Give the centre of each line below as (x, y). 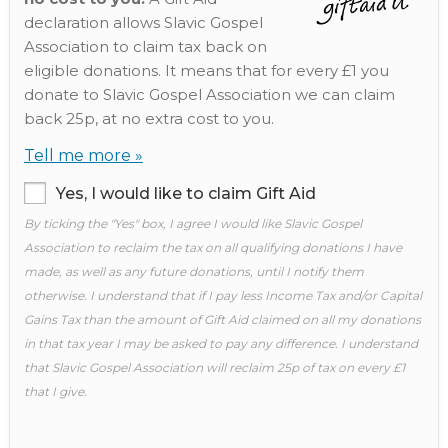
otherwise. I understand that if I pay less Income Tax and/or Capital (223, 295)
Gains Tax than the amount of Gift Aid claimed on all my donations (222, 319)
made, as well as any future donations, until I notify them (194, 271)
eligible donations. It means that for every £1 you (206, 70)
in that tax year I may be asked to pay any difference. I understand (221, 343)
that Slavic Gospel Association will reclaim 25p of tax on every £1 (214, 367)
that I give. (55, 391)
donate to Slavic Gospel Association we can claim (209, 94)
